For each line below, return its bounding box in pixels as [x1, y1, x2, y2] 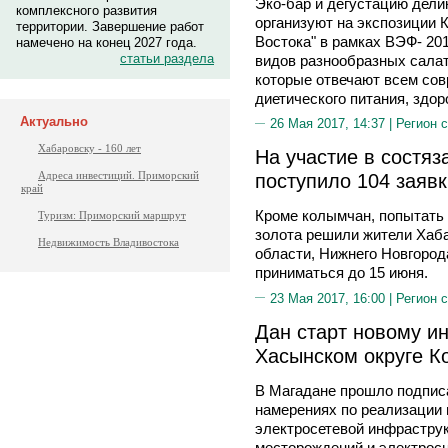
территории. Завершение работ [16, 19, 204, 34]
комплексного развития [16, 3, 157, 18]
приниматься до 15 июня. [255, 264, 428, 281]
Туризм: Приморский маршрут [38, 209, 186, 221]
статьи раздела [120, 51, 214, 66]
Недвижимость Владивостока [38, 236, 179, 248]
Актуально [20, 114, 88, 129]
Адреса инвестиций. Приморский [38, 169, 199, 181]
